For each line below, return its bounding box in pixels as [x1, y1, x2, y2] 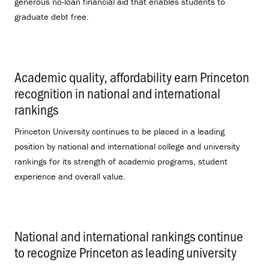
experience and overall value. [14, 170, 125, 182]
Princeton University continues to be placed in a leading [14, 125, 225, 137]
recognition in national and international [14, 83, 220, 102]
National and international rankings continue [14, 226, 243, 246]
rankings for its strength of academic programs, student [14, 155, 228, 167]
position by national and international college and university [14, 140, 240, 152]
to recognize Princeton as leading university [14, 243, 237, 262]
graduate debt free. [14, 11, 89, 23]
